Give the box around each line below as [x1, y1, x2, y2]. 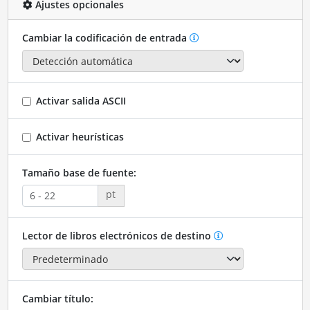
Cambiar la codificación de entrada [21, 30, 187, 44]
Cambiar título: [21, 292, 93, 306]
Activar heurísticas [35, 129, 124, 143]
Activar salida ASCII [35, 93, 126, 107]
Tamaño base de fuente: [21, 165, 136, 179]
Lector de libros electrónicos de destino [21, 228, 211, 242]
